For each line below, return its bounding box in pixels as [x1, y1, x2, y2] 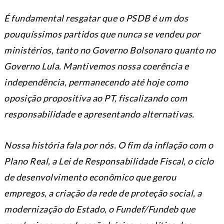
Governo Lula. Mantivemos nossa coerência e [4, 60, 188, 72]
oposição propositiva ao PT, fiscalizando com [4, 92, 187, 104]
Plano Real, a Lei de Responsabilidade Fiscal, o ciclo [4, 155, 214, 167]
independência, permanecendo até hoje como [4, 76, 188, 88]
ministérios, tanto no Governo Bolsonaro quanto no [4, 44, 216, 56]
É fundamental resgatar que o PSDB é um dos [4, 12, 188, 24]
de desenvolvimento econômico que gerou [4, 171, 176, 183]
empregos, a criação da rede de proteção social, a [4, 187, 202, 199]
